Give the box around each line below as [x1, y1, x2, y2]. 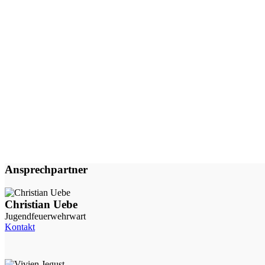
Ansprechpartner [5, 163, 88, 176]
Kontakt [5, 221, 35, 232]
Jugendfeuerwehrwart [5, 211, 86, 221]
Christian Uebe [5, 198, 77, 211]
